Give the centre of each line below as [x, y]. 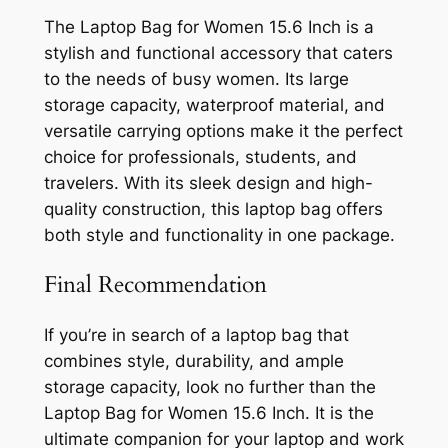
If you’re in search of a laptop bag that [196, 334]
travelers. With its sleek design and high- [208, 183]
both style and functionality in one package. [219, 235]
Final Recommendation [155, 285]
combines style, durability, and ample [193, 360]
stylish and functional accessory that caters [218, 53]
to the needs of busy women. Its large [196, 79]
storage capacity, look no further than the [209, 386]
